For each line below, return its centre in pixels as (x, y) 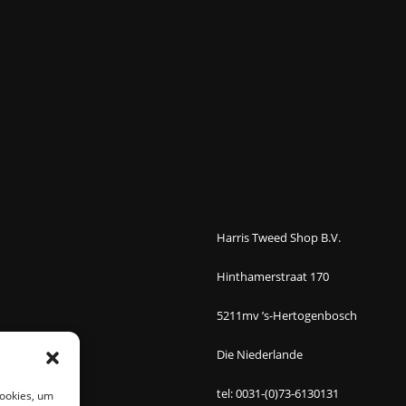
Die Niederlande (260, 354)
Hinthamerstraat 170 (273, 276)
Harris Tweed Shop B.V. (279, 237)
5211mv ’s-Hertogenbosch (287, 315)
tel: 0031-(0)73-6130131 (278, 393)
